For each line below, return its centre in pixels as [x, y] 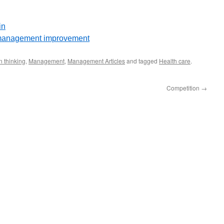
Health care [175, 61]
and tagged [142, 61]
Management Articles [96, 61]
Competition [184, 88]
